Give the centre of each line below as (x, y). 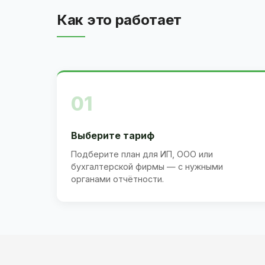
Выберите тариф (113, 135)
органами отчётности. (117, 179)
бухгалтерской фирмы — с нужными (147, 166)
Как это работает (119, 20)
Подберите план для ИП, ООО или (142, 154)
